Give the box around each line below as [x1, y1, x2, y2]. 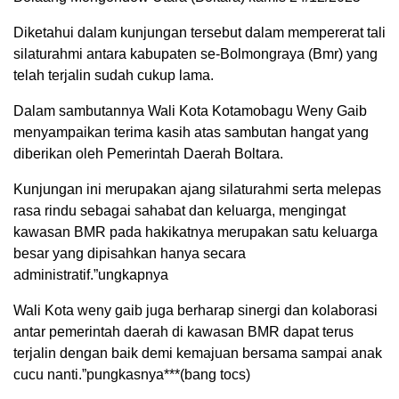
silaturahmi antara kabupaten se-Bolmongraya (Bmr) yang [13, 46, 378, 62]
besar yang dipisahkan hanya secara [13, 246, 246, 262]
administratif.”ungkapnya [13, 267, 168, 283]
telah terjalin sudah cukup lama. [13, 68, 214, 84]
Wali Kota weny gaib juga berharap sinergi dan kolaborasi [13, 303, 378, 319]
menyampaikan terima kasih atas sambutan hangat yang [13, 125, 369, 141]
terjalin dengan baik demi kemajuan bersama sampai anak [13, 346, 382, 362]
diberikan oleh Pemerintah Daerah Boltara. [13, 146, 283, 162]
